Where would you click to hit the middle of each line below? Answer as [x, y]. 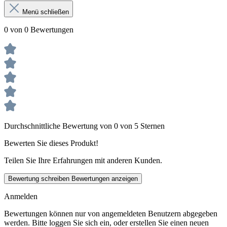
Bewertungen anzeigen [105, 178]
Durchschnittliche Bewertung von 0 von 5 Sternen [84, 126]
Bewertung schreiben [40, 178]
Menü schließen [46, 12]
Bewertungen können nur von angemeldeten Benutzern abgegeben [111, 213]
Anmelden [21, 196]
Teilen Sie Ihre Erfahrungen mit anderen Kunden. [83, 160]
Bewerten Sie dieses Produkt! [51, 143]
